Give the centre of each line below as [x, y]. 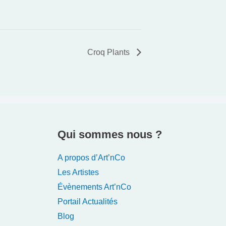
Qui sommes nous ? [109, 134]
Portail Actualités [87, 202]
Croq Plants [109, 52]
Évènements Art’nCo [94, 187]
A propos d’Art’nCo [91, 158]
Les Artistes [78, 173]
